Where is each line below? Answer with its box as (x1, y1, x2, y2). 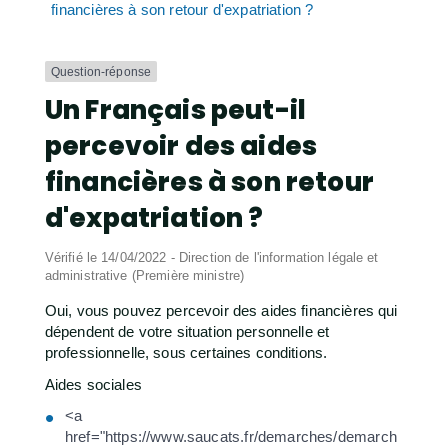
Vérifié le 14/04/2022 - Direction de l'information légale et (44, 250, 379, 266)
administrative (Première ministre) (44, 268, 245, 284)
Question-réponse (50, 64, 152, 79)
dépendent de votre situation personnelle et (44, 323, 330, 341)
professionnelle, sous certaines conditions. (44, 344, 328, 362)
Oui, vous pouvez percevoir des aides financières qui (44, 302, 398, 320)
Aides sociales (44, 375, 142, 393)
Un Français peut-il (44, 92, 307, 129)
